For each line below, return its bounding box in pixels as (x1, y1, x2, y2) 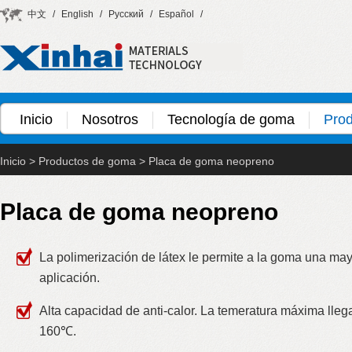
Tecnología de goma (167, 112, 295, 127)
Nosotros (82, 112, 138, 127)
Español (159, 9, 194, 20)
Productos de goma (38, 155, 136, 167)
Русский (108, 9, 144, 20)
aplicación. (39, 271, 100, 284)
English (61, 9, 93, 20)
